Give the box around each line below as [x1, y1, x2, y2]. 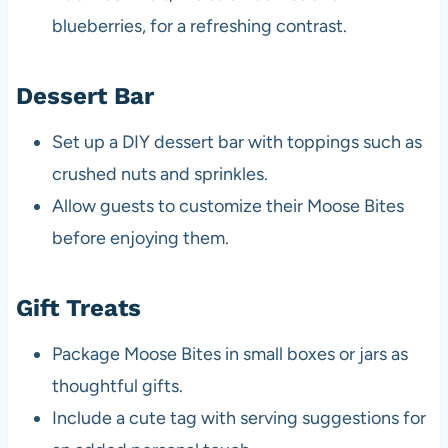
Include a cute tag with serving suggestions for [51, 406, 426, 429]
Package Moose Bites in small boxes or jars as [51, 342, 408, 365]
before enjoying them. [51, 226, 229, 249]
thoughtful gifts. [51, 374, 183, 397]
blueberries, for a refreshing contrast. [51, 14, 347, 37]
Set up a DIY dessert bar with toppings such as [51, 130, 422, 153]
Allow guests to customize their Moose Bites [51, 194, 404, 217]
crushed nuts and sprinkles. [51, 162, 268, 185]
